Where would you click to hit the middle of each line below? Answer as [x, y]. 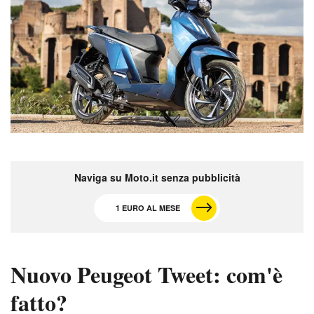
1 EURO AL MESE [148, 207]
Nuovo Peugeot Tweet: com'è [146, 274]
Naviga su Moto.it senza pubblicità [157, 177]
